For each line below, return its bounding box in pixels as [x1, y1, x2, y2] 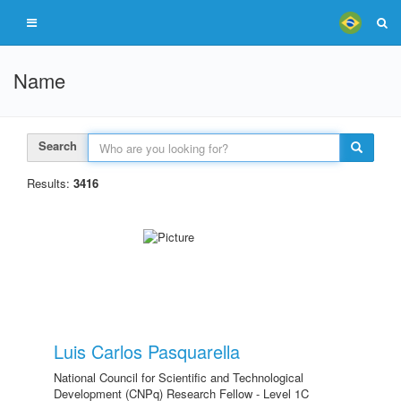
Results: [27, 175, 73, 192]
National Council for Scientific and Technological [54, 369, 303, 386]
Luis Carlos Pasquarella [54, 338, 240, 364]
